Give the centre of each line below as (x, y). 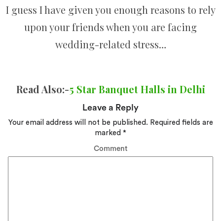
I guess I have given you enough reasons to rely (110, 10)
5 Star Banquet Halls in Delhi (137, 89)
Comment (110, 148)
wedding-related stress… (110, 44)
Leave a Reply (110, 107)
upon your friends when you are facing (110, 27)
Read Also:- (42, 89)
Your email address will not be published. (78, 123)
